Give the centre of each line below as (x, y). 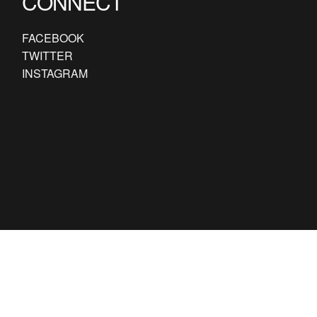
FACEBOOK (53, 38)
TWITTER (47, 56)
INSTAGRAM (54, 73)
